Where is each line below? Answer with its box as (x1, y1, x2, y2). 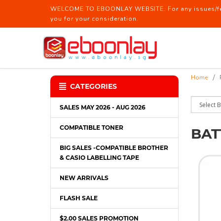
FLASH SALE (60, 194, 98, 202)
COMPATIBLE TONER (60, 124, 123, 131)
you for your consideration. (50, 15, 139, 23)
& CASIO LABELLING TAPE (60, 154, 139, 161)
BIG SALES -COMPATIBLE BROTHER (60, 144, 168, 151)
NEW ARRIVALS (60, 174, 109, 182)
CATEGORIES (70, 82, 117, 91)
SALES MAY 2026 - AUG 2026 (60, 104, 146, 111)
